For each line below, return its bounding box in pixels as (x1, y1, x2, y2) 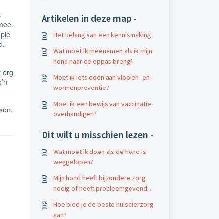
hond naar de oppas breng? (53, 57, 133, 66)
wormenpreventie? (53, 83, 109, 92)
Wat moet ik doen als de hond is (53, 147, 146, 156)
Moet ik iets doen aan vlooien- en (53, 73, 150, 82)
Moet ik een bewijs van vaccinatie (53, 99, 151, 108)
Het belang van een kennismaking (53, 30, 151, 39)
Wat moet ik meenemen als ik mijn (53, 46, 152, 55)
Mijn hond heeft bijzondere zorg (53, 174, 146, 182)
